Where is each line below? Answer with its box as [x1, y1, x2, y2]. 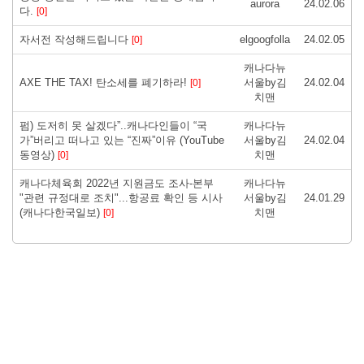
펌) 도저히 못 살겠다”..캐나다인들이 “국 [19, 119, 207, 132]
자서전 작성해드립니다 [19, 32, 132, 45]
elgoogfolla [240, 32, 290, 45]
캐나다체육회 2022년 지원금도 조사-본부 [19, 176, 214, 189]
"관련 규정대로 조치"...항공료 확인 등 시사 [19, 191, 223, 204]
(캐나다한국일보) [19, 206, 103, 219]
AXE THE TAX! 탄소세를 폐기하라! [19, 76, 190, 89]
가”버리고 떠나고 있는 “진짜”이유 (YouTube [19, 133, 224, 146]
